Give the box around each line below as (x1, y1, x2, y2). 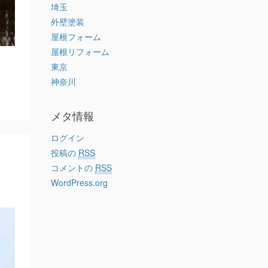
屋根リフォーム (50, 45, 109, 57)
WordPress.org (50, 176, 108, 188)
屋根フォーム (50, 31, 101, 42)
